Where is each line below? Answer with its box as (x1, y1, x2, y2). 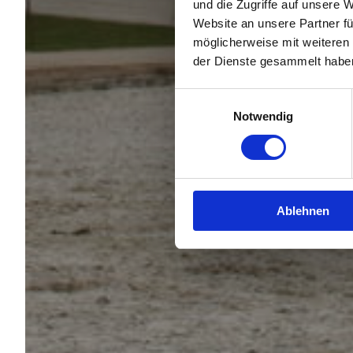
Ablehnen (277, 203, 329, 217)
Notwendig (232, 109, 294, 123)
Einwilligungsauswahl (174, 91, 284, 105)
